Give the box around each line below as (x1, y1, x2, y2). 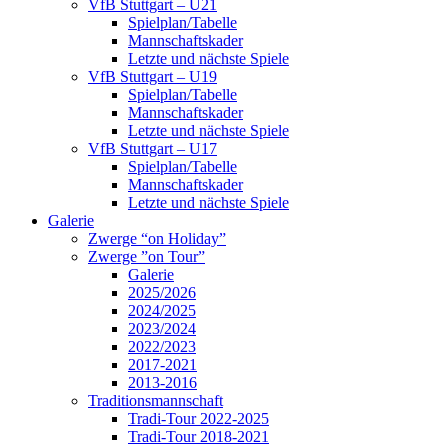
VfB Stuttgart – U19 (88, 68, 217, 86)
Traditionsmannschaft (88, 392, 223, 410)
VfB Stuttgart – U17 (88, 140, 217, 158)
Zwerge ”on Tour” (88, 248, 205, 266)
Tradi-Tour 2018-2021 (128, 428, 269, 446)
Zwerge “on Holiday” (88, 230, 226, 248)
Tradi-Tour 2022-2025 (128, 410, 269, 428)
